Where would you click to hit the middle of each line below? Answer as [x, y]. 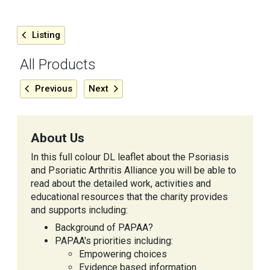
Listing [46, 35]
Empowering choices [123, 254]
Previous [54, 89]
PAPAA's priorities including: [114, 241]
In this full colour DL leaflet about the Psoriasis [130, 157]
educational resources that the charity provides [129, 197]
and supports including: [79, 210]
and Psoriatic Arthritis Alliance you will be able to [133, 171]
